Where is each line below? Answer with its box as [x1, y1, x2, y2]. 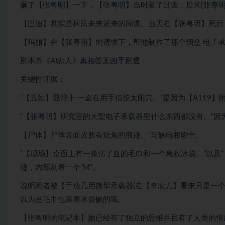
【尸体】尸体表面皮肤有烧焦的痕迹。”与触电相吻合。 [20, 132, 203, 139]
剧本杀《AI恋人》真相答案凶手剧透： [20, 57, 148, 65]
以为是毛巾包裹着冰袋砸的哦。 [20, 196, 126, 203]
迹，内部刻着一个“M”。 [20, 164, 100, 171]
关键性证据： [20, 76, 65, 83]
